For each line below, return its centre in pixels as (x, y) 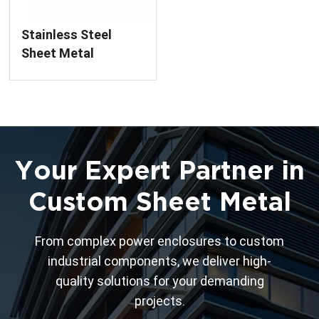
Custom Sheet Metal (159, 201)
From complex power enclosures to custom (159, 241)
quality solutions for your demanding (159, 281)
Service (44, 108)
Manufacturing (66, 90)
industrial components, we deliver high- (159, 261)
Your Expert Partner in (159, 170)
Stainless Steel (67, 34)
